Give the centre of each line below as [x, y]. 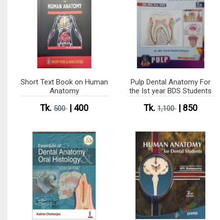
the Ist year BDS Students [171, 91]
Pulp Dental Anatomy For [170, 82]
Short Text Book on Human [64, 82]
